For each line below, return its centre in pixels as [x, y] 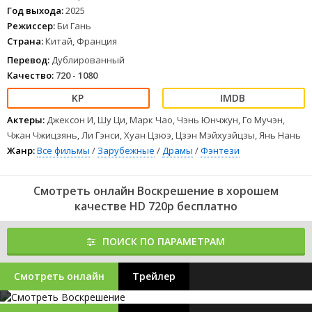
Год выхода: [35, 10]
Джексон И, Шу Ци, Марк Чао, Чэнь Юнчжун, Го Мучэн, [166, 120]
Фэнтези [220, 150]
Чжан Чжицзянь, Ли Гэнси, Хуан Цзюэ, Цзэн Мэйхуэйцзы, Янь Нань [154, 135]
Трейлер [154, 276]
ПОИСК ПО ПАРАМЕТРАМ [164, 241]
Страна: [25, 41]
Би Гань [74, 26]
